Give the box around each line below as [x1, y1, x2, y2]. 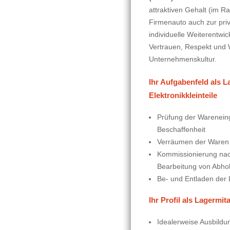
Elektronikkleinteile [149, 91, 217, 100]
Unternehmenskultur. [149, 55, 217, 64]
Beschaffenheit [157, 125, 205, 134]
